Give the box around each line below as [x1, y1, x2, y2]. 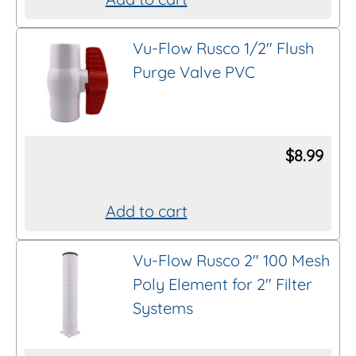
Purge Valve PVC [132, 61, 255, 82]
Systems [132, 298, 193, 319]
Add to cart [105, 201, 188, 222]
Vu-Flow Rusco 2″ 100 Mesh [132, 250, 330, 271]
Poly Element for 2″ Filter [132, 274, 312, 295]
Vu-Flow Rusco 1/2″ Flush [132, 37, 314, 58]
